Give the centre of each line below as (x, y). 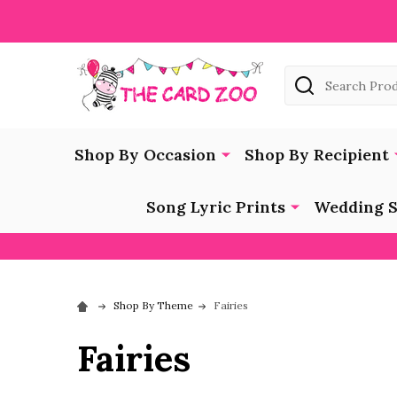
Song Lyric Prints (215, 206)
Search (308, 76)
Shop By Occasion (145, 154)
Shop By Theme (153, 305)
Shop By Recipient (316, 154)
